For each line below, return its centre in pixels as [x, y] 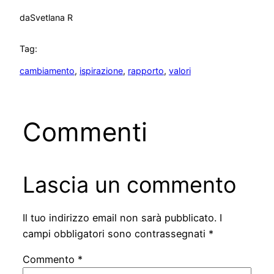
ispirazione [101, 71]
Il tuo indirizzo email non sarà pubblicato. [119, 218]
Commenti [85, 131]
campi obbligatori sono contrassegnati [115, 234]
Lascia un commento [129, 184]
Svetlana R [51, 18]
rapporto [146, 71]
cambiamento [47, 71]
